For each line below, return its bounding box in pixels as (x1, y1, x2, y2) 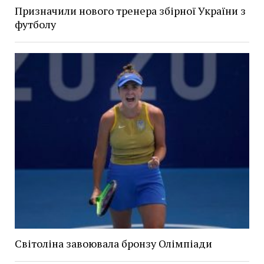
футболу (14, 16, 56, 31)
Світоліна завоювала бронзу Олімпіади (14, 236, 212, 250)
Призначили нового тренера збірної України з (14, 3, 246, 18)
